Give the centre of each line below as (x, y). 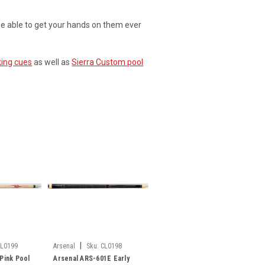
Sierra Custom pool (108, 62)
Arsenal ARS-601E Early (91, 258)
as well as (52, 62)
